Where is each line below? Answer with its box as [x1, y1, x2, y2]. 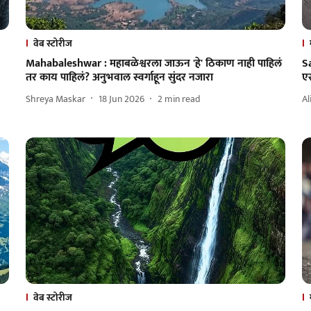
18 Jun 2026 [98, 90, 144, 107]
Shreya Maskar [25, 90, 85, 107]
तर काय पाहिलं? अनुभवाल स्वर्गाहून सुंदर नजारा [25, 68, 213, 87]
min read [164, 90, 201, 107]
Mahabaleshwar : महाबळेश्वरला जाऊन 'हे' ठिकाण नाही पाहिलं [25, 54, 282, 74]
